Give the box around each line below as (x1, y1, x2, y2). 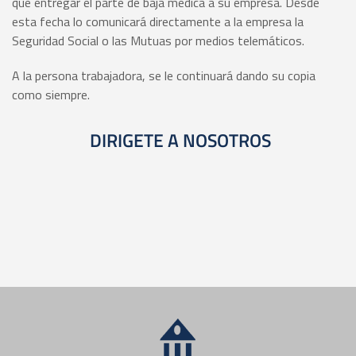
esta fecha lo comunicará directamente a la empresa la (12, 12, 304, 32)
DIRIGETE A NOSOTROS (85, 126, 271, 155)
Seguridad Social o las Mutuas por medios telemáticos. (12, 31, 304, 51)
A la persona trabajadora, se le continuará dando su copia (12, 66, 315, 86)
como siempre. (12, 85, 90, 105)
